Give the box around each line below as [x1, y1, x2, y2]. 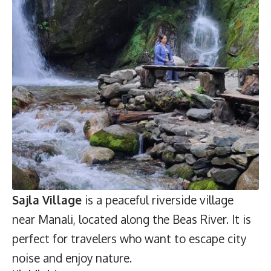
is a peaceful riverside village [82, 192, 233, 207]
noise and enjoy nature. [12, 250, 132, 265]
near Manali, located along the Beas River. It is [12, 211, 251, 226]
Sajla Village [12, 192, 82, 207]
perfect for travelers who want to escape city [12, 230, 246, 246]
